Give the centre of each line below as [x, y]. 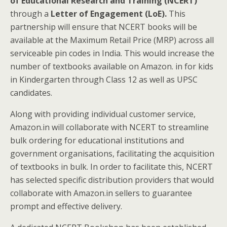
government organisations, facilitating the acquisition [112, 154]
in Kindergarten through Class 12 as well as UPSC [104, 80]
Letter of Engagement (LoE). [108, 14]
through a [29, 14]
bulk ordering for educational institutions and [97, 140]
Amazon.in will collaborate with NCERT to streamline [109, 127]
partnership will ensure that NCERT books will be [104, 27]
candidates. [31, 93]
